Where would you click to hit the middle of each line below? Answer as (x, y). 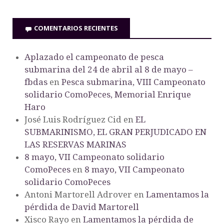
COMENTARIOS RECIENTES (76, 28)
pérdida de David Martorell (82, 207)
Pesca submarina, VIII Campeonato (133, 82)
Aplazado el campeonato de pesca (94, 57)
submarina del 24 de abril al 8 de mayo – (109, 69)
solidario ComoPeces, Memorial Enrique (108, 94)
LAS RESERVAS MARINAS (75, 144)
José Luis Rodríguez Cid (73, 119)
